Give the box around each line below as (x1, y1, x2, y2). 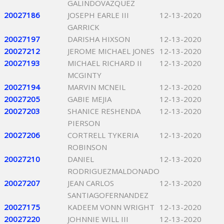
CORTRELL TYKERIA (67, 130, 138, 140)
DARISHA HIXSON (67, 34, 130, 44)
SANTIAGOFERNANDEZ (67, 190, 148, 200)
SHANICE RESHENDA (67, 106, 140, 116)
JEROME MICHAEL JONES (67, 46, 154, 56)
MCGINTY (67, 70, 101, 80)
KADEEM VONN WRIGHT (67, 202, 154, 212)
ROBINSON (67, 142, 107, 152)
